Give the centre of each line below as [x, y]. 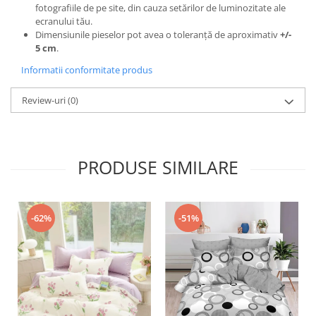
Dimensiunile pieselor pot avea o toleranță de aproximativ [158, 34]
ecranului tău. [64, 21]
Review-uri [45, 100]
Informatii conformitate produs [87, 69]
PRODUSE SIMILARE [158, 167]
